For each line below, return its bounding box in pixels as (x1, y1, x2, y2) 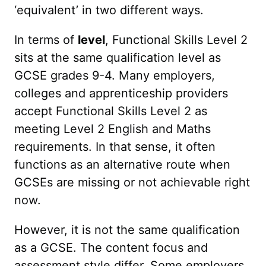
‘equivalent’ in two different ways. (14, 3, 204, 17)
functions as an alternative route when (14, 157, 230, 172)
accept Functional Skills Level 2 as (14, 104, 207, 118)
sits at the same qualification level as (14, 50, 221, 65)
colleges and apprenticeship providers (14, 86, 228, 100)
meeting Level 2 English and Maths (14, 122, 211, 136)
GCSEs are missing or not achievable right (14, 175, 250, 189)
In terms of (14, 33, 78, 47)
